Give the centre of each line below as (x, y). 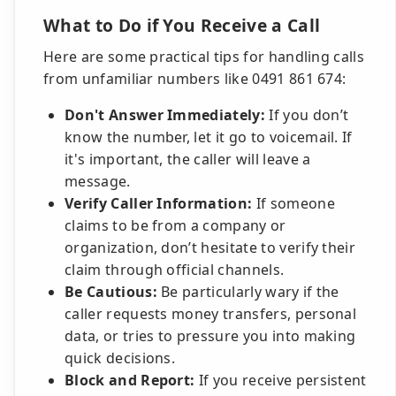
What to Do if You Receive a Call (182, 25)
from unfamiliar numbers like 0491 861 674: (195, 79)
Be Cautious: (111, 292)
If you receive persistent (281, 380)
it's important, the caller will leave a (188, 159)
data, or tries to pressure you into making (210, 336)
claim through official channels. (175, 270)
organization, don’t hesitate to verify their (210, 247)
